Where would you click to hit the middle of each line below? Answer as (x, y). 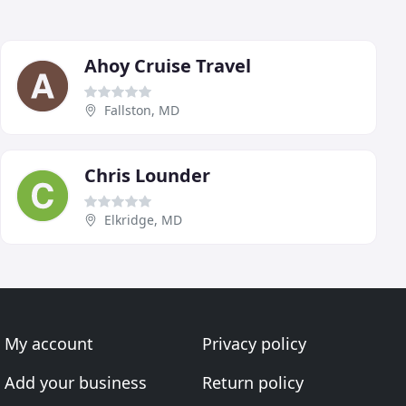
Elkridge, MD (143, 220)
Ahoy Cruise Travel (168, 66)
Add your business (76, 382)
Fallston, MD (142, 110)
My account (49, 343)
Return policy (252, 382)
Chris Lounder (147, 175)
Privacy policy (254, 343)
